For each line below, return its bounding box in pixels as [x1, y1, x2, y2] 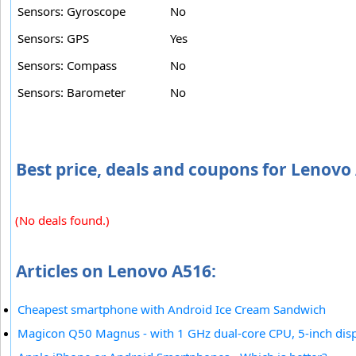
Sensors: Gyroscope [17, 3, 126, 20]
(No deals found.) [15, 212, 110, 229]
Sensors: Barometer [17, 84, 126, 101]
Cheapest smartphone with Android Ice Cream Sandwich [17, 301, 326, 318]
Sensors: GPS [17, 30, 89, 47]
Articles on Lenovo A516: [16, 260, 216, 283]
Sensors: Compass [17, 57, 117, 74]
